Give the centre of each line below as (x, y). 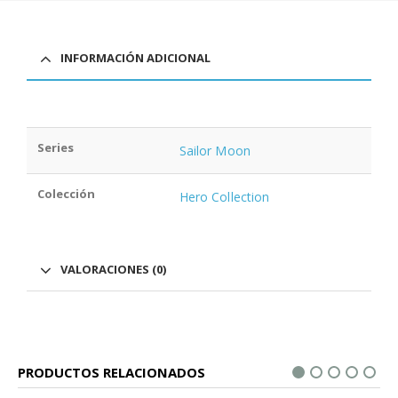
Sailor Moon (215, 151)
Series (56, 148)
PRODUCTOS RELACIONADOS (111, 373)
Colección (66, 194)
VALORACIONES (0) (113, 270)
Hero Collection (225, 197)
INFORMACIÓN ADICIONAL (135, 58)
